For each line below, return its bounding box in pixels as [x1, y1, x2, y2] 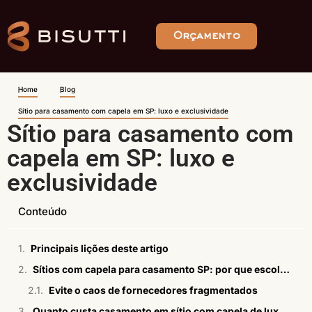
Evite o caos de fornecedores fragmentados [49, 284, 258, 296]
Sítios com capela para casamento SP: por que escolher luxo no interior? [280, 263, 290, 275]
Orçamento [173, 31, 240, 40]
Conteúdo [18, 205, 67, 218]
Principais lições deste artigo [31, 242, 169, 254]
